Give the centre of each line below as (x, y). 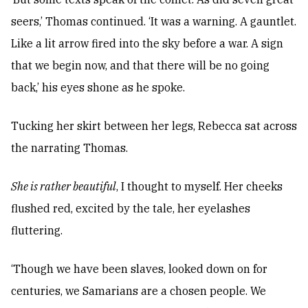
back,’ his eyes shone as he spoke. (98, 88)
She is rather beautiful (64, 187)
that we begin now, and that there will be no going (140, 66)
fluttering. (37, 231)
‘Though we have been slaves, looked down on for (139, 269)
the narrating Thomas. (69, 148)
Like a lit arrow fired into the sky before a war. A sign (147, 44)
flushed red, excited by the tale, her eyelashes (131, 209)
